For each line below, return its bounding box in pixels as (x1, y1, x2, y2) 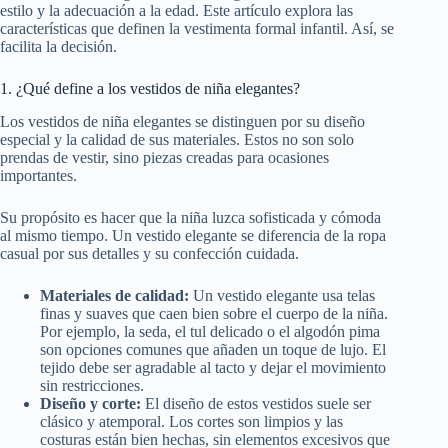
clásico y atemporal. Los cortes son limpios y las (40, 413, 343, 431)
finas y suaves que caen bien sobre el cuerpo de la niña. (40, 305, 388, 323)
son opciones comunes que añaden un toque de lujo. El (40, 341, 386, 359)
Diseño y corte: (40, 395, 141, 413)
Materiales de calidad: (40, 287, 189, 305)
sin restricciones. (40, 377, 144, 395)
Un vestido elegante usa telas (189, 287, 375, 305)
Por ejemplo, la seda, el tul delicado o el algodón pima (40, 323, 380, 341)
